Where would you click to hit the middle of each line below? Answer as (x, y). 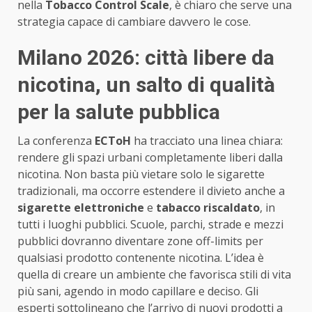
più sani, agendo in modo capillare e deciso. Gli (138, 291)
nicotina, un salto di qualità (146, 84)
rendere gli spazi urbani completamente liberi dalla (150, 157)
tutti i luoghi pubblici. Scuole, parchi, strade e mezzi (150, 224)
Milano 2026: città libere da (146, 57)
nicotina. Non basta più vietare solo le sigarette (141, 174)
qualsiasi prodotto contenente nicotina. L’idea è (141, 257)
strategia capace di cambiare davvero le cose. (134, 21)
